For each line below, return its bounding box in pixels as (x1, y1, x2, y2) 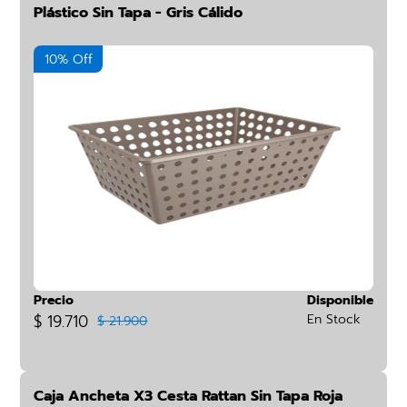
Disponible (306, 291, 373, 310)
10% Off (44, 50, 93, 69)
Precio (34, 291, 74, 310)
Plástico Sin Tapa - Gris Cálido (34, 2, 243, 24)
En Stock (306, 310, 361, 329)
